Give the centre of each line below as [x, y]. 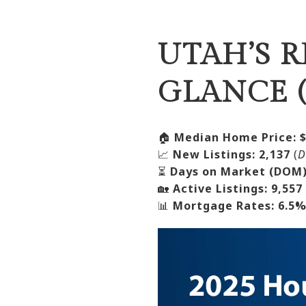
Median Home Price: [235, 137]
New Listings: [214, 154]
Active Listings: [220, 188]
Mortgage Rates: [224, 205]
